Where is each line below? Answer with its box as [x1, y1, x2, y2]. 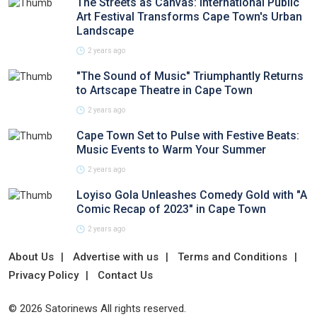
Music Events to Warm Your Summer [76, 143, 266, 156]
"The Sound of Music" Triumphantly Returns [76, 69, 304, 83]
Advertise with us [73, 250, 158, 263]
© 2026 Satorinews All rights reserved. [8, 302, 186, 315]
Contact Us [98, 269, 153, 282]
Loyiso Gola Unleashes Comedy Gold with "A [76, 188, 307, 202]
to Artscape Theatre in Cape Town [76, 83, 253, 97]
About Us [8, 250, 54, 263]
